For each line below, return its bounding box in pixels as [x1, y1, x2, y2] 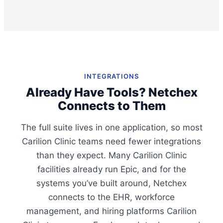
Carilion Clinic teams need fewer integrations [22, 136, 201, 147]
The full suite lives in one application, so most [20, 122, 203, 133]
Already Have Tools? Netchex [25, 85, 198, 100]
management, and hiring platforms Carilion [26, 206, 197, 217]
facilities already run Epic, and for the [37, 164, 186, 175]
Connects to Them [57, 99, 166, 113]
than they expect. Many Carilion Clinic [36, 150, 187, 161]
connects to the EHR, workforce [48, 192, 175, 203]
